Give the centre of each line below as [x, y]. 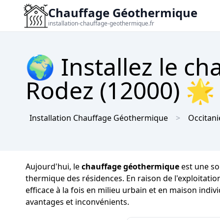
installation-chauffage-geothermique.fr [101, 23]
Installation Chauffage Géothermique [99, 118]
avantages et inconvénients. [77, 202]
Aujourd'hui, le [54, 166]
